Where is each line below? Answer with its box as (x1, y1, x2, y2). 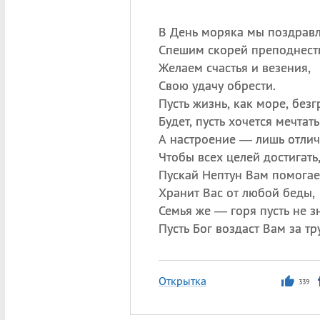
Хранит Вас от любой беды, (158, 184, 315, 201)
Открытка (158, 274, 206, 288)
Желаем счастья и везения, (158, 59, 311, 76)
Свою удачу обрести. (158, 77, 276, 94)
